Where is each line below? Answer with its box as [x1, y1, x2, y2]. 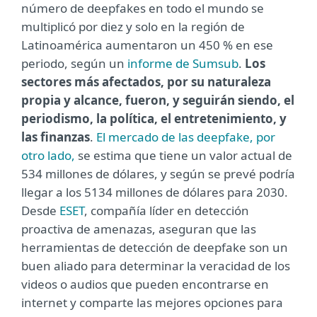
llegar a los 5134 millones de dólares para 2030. [21, 184, 288, 200]
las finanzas [21, 129, 90, 145]
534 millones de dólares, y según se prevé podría [21, 166, 295, 182]
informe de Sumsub [127, 55, 238, 71]
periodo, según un [21, 55, 127, 71]
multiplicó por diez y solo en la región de [21, 18, 245, 35]
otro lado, [21, 147, 75, 163]
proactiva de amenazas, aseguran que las [21, 221, 256, 237]
